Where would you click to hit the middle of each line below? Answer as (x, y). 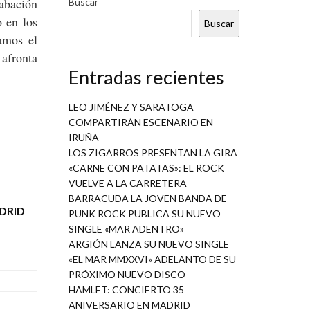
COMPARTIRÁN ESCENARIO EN (140, 122)
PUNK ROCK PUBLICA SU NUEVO (144, 213)
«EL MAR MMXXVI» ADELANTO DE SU (152, 259)
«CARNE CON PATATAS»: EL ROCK (146, 167)
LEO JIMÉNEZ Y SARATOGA (131, 107)
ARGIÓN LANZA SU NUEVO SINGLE (148, 244)
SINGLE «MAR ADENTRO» (126, 228)
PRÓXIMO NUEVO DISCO (127, 274)
